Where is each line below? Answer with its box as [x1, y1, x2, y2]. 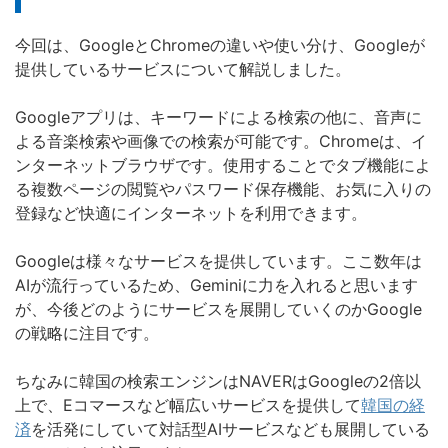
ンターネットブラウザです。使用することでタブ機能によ [15, 155, 431, 176]
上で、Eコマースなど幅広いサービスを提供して [15, 395, 361, 416]
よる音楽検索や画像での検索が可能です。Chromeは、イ [15, 131, 427, 152]
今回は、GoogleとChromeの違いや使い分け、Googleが [15, 35, 425, 56]
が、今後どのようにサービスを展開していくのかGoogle [15, 299, 422, 320]
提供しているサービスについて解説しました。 [15, 59, 351, 80]
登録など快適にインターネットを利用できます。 [15, 203, 367, 224]
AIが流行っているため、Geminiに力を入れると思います [15, 275, 418, 296]
